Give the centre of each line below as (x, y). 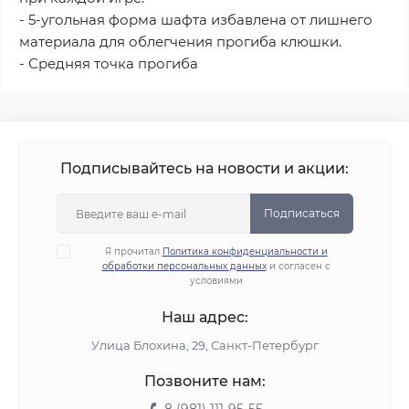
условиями (216, 281)
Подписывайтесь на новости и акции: (204, 169)
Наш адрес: (204, 318)
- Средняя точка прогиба (109, 64)
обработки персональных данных (184, 267)
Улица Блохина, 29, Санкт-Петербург (204, 346)
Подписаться (301, 214)
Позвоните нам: (204, 382)
